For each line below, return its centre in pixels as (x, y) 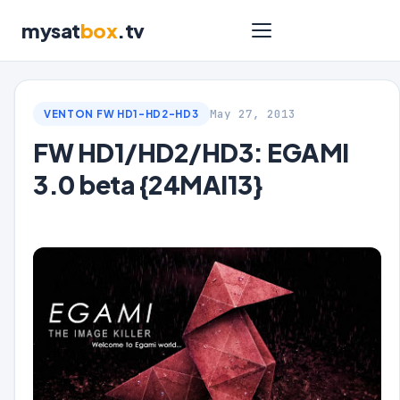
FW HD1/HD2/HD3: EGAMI (191, 152)
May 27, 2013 (252, 114)
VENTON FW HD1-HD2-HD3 (121, 114)
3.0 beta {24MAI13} (148, 184)
